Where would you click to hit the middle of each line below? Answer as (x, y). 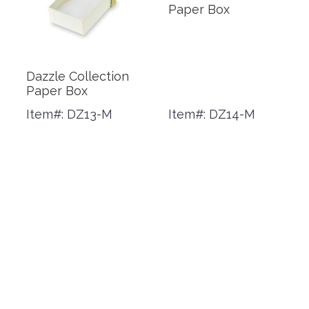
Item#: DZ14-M (212, 114)
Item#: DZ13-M (69, 114)
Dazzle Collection (77, 77)
